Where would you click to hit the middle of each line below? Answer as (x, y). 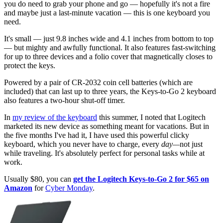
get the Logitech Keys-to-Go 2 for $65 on (141, 179)
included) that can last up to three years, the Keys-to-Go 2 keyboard (110, 92)
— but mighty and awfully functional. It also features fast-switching (110, 48)
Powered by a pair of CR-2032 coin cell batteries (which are (98, 83)
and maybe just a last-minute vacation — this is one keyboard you (107, 13)
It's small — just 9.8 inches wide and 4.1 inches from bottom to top (109, 39)
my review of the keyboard (55, 117)
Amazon (18, 188)
